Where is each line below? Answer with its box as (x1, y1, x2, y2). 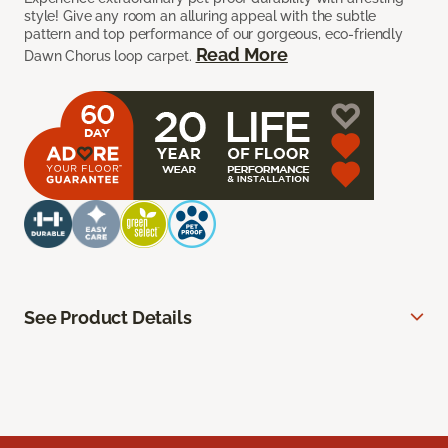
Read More (195, 44, 288, 66)
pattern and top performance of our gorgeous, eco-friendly (24, 26, 404, 43)
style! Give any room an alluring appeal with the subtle (24, 8, 377, 25)
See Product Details (24, 307, 192, 329)
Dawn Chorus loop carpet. (24, 48, 196, 65)
